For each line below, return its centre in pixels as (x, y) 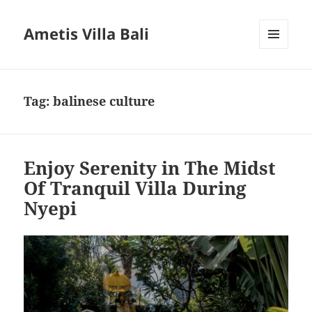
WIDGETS (279, 78)
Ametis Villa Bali (87, 34)
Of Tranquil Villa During (135, 188)
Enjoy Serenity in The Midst (150, 168)
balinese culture (104, 101)
